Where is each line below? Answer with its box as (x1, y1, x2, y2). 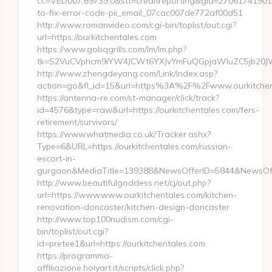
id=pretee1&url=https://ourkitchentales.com (36, 238, 205, 249)
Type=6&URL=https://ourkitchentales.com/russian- (36, 141, 231, 152)
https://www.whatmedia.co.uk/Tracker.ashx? (36, 129, 211, 140)
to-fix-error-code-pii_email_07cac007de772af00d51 (36, 7, 243, 18)
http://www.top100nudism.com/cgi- (36, 214, 174, 225)
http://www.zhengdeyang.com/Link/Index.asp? (36, 68, 217, 79)
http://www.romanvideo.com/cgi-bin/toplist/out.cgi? (36, 19, 236, 30)
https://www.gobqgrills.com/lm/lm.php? (36, 44, 186, 55)
